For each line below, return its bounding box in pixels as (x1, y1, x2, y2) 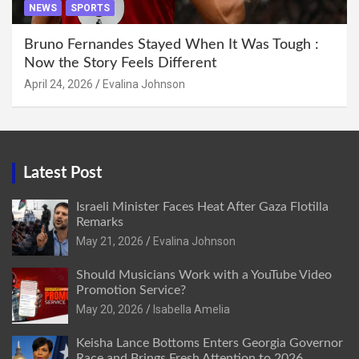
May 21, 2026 (76, 234, 143, 248)
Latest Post (23, 164, 102, 181)
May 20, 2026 (76, 302, 143, 316)
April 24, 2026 (24, 77, 93, 91)
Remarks (76, 215, 123, 228)
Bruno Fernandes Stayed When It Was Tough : (24, 37, 319, 52)
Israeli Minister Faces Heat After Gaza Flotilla (76, 200, 329, 213)
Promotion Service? (76, 283, 186, 296)
